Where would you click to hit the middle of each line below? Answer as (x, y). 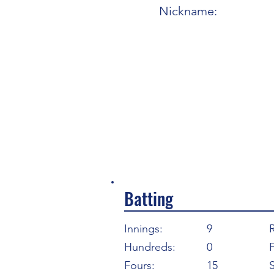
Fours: (139, 265)
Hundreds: (150, 247)
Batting (149, 198)
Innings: (143, 229)
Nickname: (188, 11)
